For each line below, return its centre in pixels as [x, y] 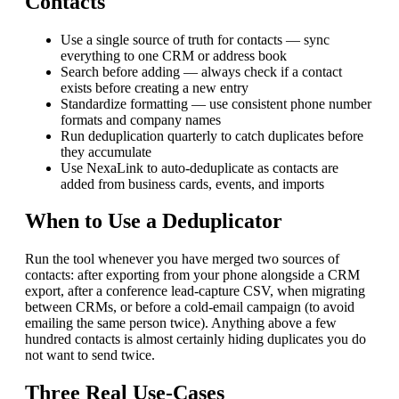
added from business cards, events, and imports [192, 183]
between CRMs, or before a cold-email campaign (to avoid [190, 307]
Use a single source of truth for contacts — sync [195, 39]
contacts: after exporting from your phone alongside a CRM [192, 275]
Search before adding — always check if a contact [201, 71]
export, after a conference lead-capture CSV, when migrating [195, 291]
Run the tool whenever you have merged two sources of [182, 259]
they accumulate [106, 151]
